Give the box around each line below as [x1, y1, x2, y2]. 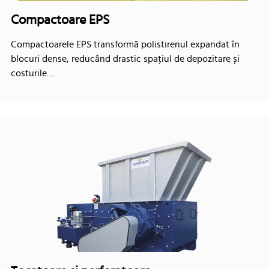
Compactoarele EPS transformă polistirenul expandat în [11, 39, 240, 49]
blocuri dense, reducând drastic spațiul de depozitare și [11, 53, 240, 64]
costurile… [11, 68, 55, 78]
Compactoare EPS [11, 13, 110, 26]
